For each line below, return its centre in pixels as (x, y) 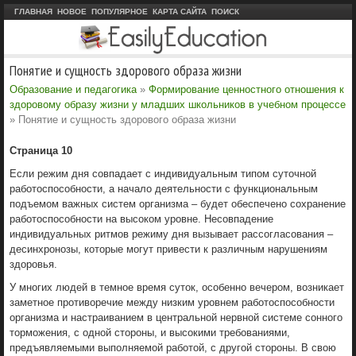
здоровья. (33, 264)
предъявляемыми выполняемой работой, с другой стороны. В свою (173, 347)
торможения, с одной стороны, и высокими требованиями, (150, 332)
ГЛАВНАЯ (33, 12)
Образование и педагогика (73, 89)
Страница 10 (41, 150)
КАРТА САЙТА (180, 12)
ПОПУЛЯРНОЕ (120, 12)
